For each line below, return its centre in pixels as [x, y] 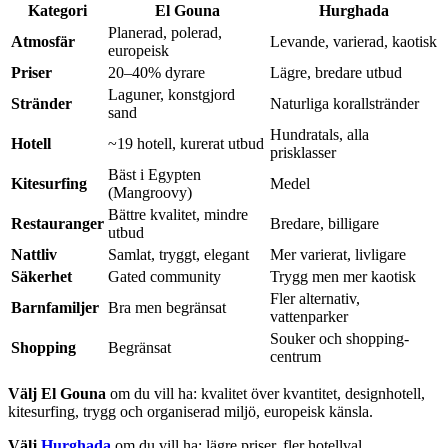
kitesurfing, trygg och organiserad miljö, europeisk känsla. [190, 412]
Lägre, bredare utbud [336, 73]
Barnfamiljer [55, 308]
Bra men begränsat [167, 308]
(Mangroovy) [150, 193]
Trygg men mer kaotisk [343, 277]
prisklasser [303, 153]
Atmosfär [43, 42]
